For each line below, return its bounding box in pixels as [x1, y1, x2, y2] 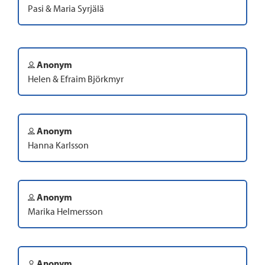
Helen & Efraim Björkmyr [28, 73, 124, 85]
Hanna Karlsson [28, 139, 89, 151]
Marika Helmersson [28, 205, 103, 218]
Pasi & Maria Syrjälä [28, 2, 104, 14]
